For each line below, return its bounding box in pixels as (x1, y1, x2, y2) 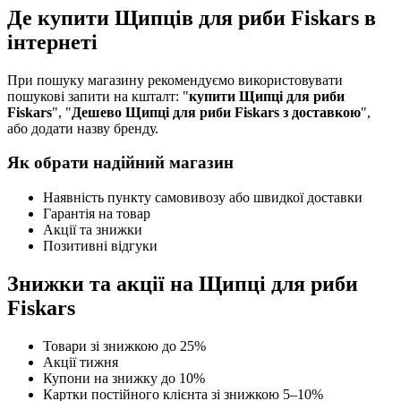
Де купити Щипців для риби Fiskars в (7, 5, 376, 30)
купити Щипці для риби (189, 88, 345, 104)
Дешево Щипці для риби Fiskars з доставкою (72, 104, 361, 120)
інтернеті (7, 30, 98, 54)
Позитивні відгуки (43, 238, 158, 254)
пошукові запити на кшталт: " (7, 88, 189, 104)
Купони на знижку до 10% (43, 370, 205, 386)
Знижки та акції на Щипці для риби (7, 271, 358, 295)
